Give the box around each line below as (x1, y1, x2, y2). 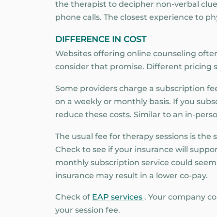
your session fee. (55, 205, 120, 215)
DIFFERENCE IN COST (55, 34, 146, 45)
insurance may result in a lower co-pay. (55, 170, 208, 180)
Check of (55, 192, 92, 202)
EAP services (92, 192, 144, 202)
